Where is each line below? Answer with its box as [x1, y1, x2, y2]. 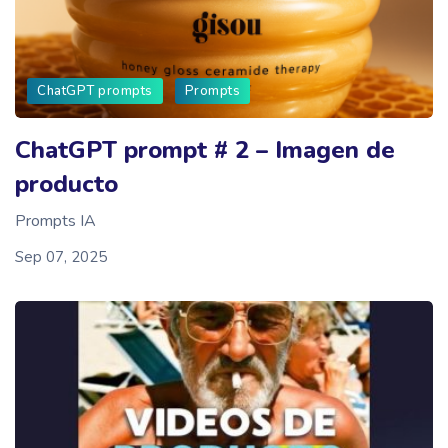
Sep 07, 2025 [15, 246, 107, 267]
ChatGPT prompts [37, 81, 153, 100]
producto [15, 167, 118, 200]
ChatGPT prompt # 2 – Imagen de [15, 133, 395, 166]
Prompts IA [15, 209, 96, 232]
